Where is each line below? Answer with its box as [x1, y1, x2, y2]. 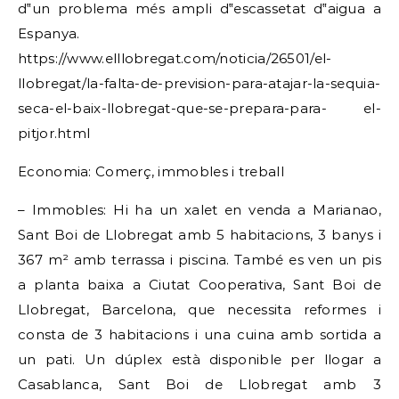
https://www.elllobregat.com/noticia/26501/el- [18, 50, 332, 67]
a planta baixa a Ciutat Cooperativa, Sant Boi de [18, 276, 381, 293]
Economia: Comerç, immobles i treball [18, 163, 284, 180]
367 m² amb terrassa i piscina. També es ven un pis [18, 251, 381, 268]
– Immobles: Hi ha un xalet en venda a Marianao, [18, 201, 381, 218]
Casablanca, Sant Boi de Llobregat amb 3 [18, 376, 381, 393]
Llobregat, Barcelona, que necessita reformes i [18, 301, 381, 318]
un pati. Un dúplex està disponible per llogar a [18, 351, 381, 368]
